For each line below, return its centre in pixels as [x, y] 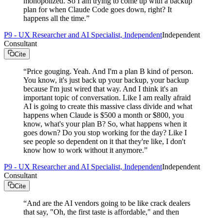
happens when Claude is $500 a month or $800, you [104, 115]
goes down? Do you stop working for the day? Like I [105, 132]
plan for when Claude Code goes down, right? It [98, 9]
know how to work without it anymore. [84, 150]
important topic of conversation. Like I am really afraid [107, 97]
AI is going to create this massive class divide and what [108, 106]
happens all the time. [55, 18]
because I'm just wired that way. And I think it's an [100, 89]
